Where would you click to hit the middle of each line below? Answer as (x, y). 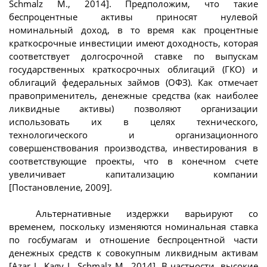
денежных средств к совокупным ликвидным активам (133, 253)
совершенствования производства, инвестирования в (133, 148)
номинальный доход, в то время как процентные (133, 30)
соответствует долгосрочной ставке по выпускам (133, 56)
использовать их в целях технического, (133, 121)
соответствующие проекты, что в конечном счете (133, 161)
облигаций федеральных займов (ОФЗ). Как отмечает (133, 82)
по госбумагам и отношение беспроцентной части (133, 240)
